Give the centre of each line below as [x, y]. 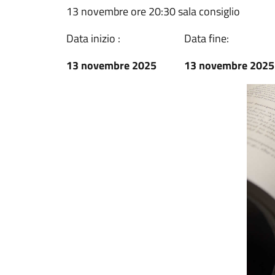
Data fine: [207, 38]
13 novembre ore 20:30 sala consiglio [153, 11]
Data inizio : [93, 38]
